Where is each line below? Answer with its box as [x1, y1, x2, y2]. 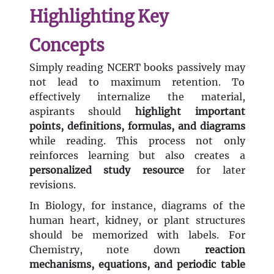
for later [184, 164, 245, 177]
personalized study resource [29, 164, 184, 177]
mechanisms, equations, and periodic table [29, 258, 245, 271]
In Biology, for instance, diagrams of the [29, 199, 245, 212]
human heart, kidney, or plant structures [29, 214, 245, 227]
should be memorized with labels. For [29, 229, 245, 242]
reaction [204, 243, 245, 256]
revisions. [29, 179, 76, 191]
